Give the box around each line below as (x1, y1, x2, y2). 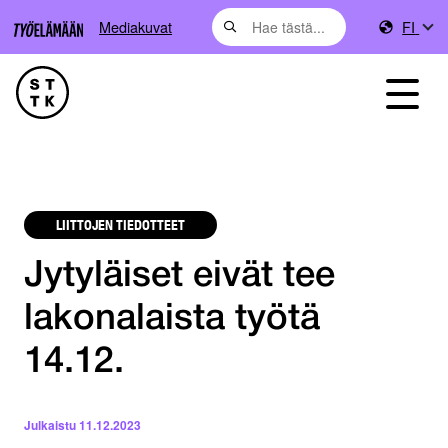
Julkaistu (24, 416, 76, 435)
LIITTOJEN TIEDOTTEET (56, 215, 185, 234)
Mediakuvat (99, 16, 172, 37)
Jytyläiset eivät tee (24, 260, 335, 294)
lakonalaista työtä (24, 303, 320, 337)
